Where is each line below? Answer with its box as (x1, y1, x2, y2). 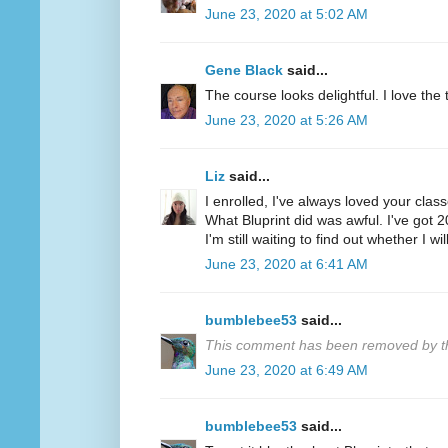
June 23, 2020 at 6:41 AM (205, 256, 368, 273)
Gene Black (205, 62, 283, 79)
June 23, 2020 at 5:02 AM (205, 6, 368, 23)
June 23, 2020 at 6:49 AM (205, 362, 368, 379)
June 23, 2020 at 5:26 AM (205, 112, 368, 129)
